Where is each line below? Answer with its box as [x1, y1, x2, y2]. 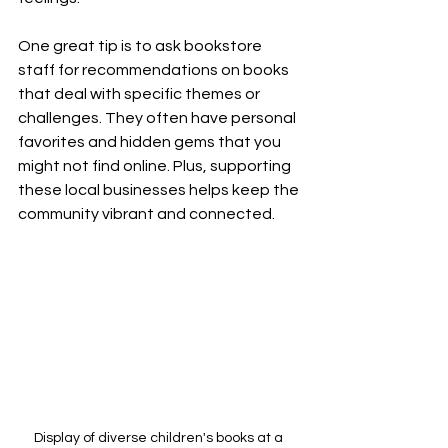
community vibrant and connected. [18, 205, 275, 222]
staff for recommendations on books [18, 61, 292, 78]
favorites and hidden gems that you [18, 133, 284, 150]
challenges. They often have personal [18, 109, 299, 126]
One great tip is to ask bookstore [18, 37, 265, 54]
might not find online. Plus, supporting [18, 157, 294, 174]
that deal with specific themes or [18, 85, 263, 102]
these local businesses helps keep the [18, 181, 302, 198]
